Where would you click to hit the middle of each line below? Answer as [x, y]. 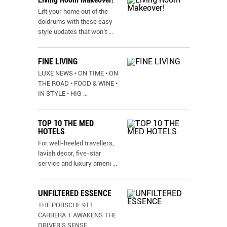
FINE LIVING [58, 62]
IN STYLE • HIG [60, 93]
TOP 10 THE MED [66, 123]
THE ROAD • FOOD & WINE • [78, 83]
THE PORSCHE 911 [65, 205]
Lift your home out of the [73, 11]
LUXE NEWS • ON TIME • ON [78, 73]
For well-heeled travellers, [76, 143]
